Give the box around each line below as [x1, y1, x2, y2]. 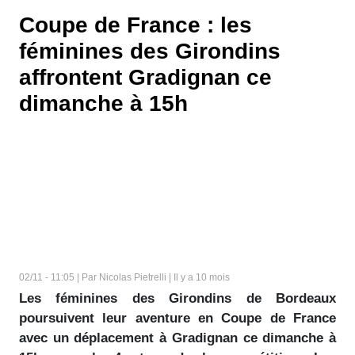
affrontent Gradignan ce [19, 65, 272, 90]
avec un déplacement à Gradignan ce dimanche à [19, 330, 336, 345]
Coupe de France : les [19, 13, 252, 37]
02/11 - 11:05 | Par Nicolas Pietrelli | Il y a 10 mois [19, 272, 230, 283]
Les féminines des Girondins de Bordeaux [19, 291, 336, 306]
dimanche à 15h [19, 91, 188, 116]
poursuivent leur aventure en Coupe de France [19, 311, 336, 326]
